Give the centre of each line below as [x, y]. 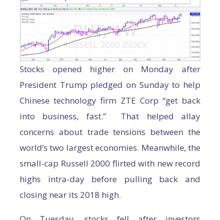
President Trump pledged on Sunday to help [110, 85]
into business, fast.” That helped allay [110, 116]
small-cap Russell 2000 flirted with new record [110, 164]
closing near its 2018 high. [70, 195]
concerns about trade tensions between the [110, 132]
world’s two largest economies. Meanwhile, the [110, 148]
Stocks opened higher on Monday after [110, 69]
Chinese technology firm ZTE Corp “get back [110, 101]
